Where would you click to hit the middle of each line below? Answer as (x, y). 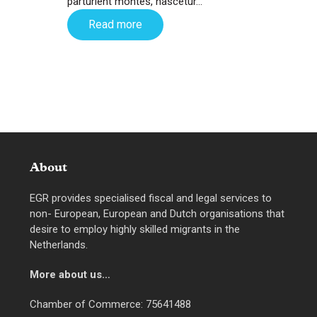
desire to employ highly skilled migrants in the (135, 229)
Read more (115, 24)
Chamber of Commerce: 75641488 (111, 304)
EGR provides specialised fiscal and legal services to (151, 198)
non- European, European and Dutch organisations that (157, 213)
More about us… (70, 274)
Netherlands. (59, 244)
